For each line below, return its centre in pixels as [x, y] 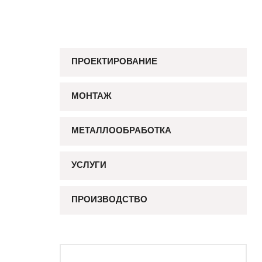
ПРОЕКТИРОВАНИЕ [114, 62]
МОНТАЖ [92, 97]
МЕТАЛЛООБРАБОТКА [121, 131]
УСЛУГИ [89, 166]
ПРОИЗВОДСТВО [109, 200]
